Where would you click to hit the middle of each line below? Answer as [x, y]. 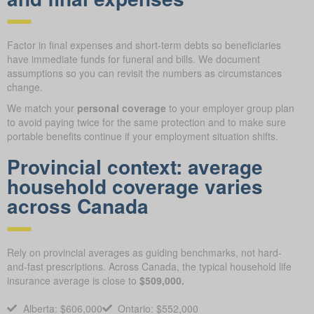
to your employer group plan [230, 108]
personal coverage [122, 108]
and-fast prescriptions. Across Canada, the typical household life [149, 266]
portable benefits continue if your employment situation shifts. [143, 136]
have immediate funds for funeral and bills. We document [134, 59]
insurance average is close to [73, 280]
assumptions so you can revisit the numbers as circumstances [144, 73]
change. [25, 87]
